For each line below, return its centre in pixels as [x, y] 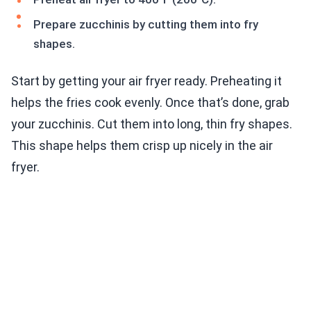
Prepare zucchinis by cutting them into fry [146, 25]
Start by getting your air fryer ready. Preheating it [146, 81]
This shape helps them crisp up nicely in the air [142, 146]
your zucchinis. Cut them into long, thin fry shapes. [152, 124]
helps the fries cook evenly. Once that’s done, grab [150, 103]
